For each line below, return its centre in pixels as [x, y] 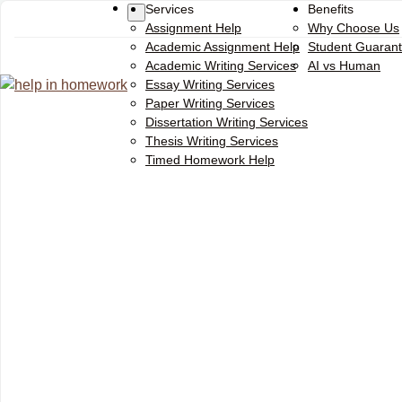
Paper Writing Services [210, 104]
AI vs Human [344, 66]
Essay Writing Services [210, 85]
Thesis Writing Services [212, 141]
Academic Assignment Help [223, 47]
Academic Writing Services [221, 66]
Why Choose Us [354, 28]
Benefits [331, 9]
